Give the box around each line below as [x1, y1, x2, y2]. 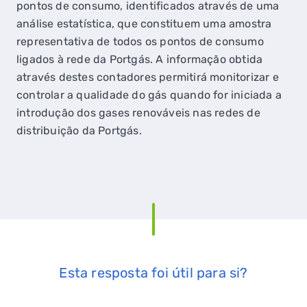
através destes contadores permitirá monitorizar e [16, 71, 279, 84]
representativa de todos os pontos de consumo [16, 35, 264, 48]
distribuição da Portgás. [16, 124, 142, 137]
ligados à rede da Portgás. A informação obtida [16, 53, 263, 66]
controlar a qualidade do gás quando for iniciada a [16, 88, 282, 101]
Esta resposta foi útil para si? [59, 265, 248, 281]
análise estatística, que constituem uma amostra [16, 17, 272, 30]
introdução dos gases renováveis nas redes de [16, 106, 260, 119]
